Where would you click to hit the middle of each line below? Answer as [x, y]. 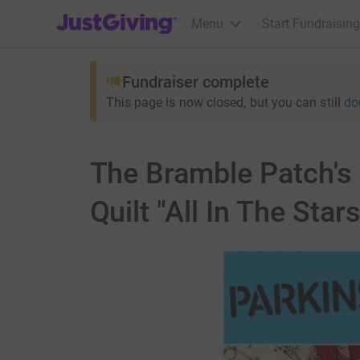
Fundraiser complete [195, 82]
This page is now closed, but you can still [223, 102]
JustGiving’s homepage [122, 13]
